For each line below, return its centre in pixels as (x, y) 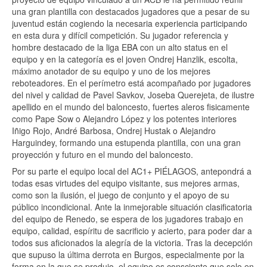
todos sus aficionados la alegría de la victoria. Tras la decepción (132, 243)
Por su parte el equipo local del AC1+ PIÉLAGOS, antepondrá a (132, 171)
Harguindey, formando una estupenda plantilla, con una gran (126, 142)
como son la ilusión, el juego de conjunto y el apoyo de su (121, 195)
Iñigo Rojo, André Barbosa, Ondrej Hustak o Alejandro (114, 131)
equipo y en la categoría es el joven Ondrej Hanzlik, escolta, (125, 59)
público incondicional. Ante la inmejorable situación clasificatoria (132, 207)
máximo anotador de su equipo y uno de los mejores (111, 71)
